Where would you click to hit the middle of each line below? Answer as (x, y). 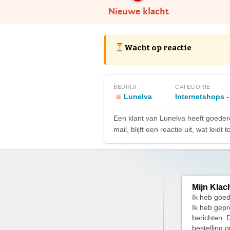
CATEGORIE (193, 87)
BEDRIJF (126, 87)
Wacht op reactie (158, 48)
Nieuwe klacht (138, 12)
